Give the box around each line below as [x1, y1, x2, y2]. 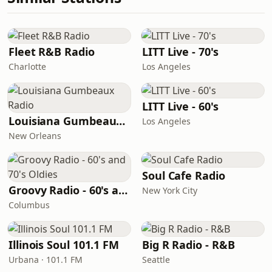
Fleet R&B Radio [8, 44, 95, 59]
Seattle [142, 254, 170, 265]
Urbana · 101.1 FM [8, 254, 83, 265]
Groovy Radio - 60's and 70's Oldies [118, 183, 128, 197]
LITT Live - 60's [142, 99, 219, 114]
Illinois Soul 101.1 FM [8, 237, 120, 252]
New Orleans [8, 130, 61, 141]
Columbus [8, 199, 50, 211]
